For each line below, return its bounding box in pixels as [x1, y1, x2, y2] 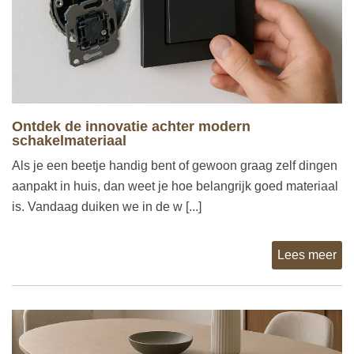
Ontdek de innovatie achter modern [12, 119, 250, 135]
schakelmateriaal [12, 133, 126, 149]
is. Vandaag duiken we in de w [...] [12, 200, 201, 214]
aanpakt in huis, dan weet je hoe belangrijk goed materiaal [12, 179, 338, 194]
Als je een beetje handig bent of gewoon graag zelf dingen [12, 159, 337, 173]
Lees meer [277, 248, 337, 262]
